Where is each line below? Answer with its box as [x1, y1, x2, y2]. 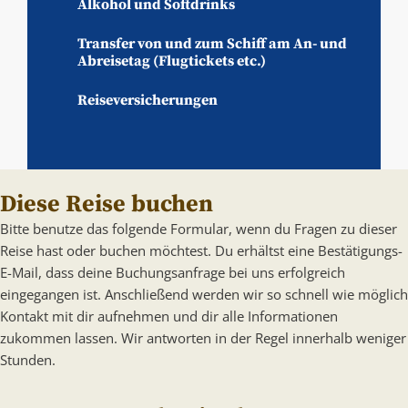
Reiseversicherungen [77, 90, 218, 109]
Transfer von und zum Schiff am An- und [77, 34, 347, 53]
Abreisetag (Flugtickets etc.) [77, 51, 266, 70]
